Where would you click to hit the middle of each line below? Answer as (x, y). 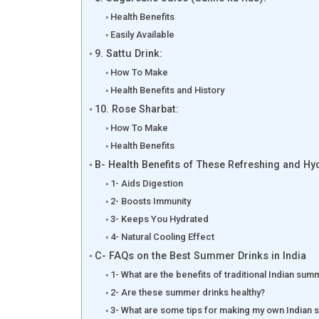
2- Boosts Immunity (151, 201)
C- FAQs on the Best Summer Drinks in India (200, 256)
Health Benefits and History (168, 90)
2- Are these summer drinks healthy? (188, 292)
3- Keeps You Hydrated (160, 219)
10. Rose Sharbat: (136, 109)
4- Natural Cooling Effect (163, 236)
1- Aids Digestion (147, 183)
